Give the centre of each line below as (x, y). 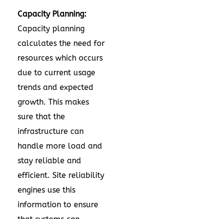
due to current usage (56, 73)
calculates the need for (61, 43)
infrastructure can (51, 131)
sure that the (41, 117)
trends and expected (55, 87)
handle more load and (60, 146)
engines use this (46, 190)
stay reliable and (49, 161)
